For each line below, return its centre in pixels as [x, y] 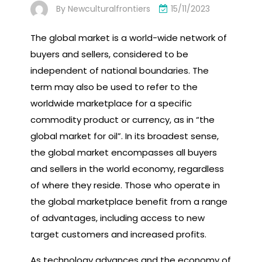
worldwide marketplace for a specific [111, 103]
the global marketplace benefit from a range [129, 201]
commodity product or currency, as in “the [123, 119]
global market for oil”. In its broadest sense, [125, 136]
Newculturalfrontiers [109, 8]
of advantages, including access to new [118, 218]
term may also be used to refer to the [114, 87]
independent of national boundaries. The [120, 70]
